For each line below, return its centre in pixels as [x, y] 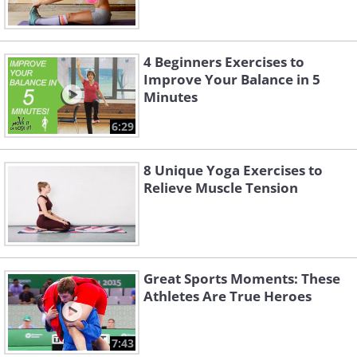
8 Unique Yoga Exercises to [233, 171]
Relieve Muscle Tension [221, 188]
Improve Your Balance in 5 [232, 80]
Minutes [171, 97]
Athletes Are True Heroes [228, 296]
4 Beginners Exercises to [224, 62]
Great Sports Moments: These [242, 279]
